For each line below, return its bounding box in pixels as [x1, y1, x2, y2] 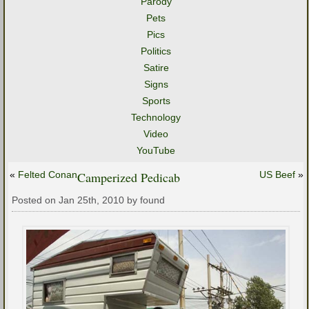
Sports [141, 95, 170, 106]
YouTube [137, 145, 175, 156]
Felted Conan [18, 169, 77, 180]
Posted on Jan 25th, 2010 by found [12, 195, 165, 206]
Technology [131, 112, 181, 123]
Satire [143, 62, 169, 73]
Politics [141, 46, 171, 57]
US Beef [259, 169, 295, 180]
